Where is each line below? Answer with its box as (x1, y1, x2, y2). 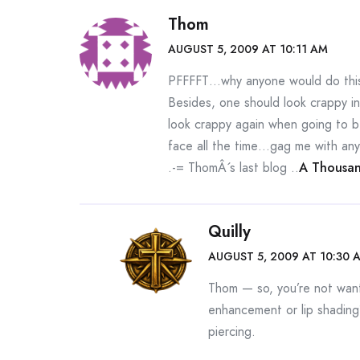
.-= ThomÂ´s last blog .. (168, 158, 299, 177)
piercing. (208, 322, 256, 341)
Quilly (208, 220, 251, 243)
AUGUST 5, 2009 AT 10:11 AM (168, 41, 328, 57)
